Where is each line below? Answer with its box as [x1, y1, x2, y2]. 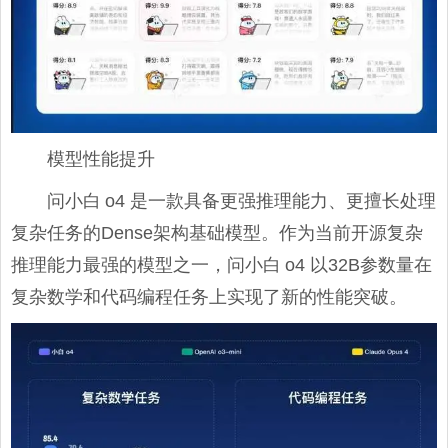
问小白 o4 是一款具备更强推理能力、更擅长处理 [47, 190, 436, 211]
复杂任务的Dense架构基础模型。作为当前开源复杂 [11, 222, 423, 243]
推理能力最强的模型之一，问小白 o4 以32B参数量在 [11, 254, 432, 275]
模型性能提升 [47, 148, 155, 169]
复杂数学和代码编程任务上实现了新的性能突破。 [11, 286, 407, 307]
